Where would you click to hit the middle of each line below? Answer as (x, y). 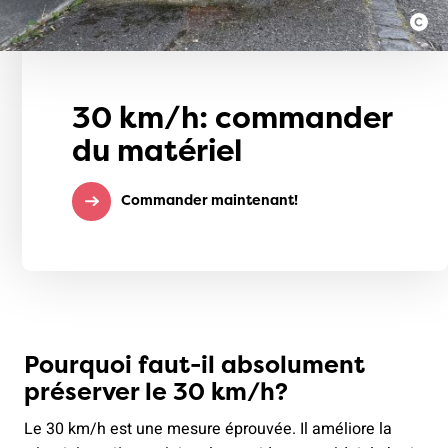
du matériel (157, 151)
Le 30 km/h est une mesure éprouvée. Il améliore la (208, 429)
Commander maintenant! (208, 200)
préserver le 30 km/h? (156, 392)
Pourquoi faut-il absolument (194, 365)
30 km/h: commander (232, 118)
